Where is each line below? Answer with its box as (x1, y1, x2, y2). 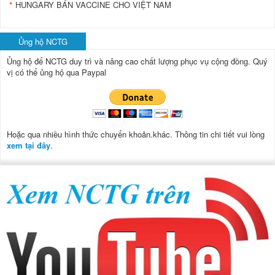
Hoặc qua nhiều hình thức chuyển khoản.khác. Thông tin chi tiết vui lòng (7, 128, 265, 140)
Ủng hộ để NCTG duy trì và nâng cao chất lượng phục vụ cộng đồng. (7, 55, 253, 67)
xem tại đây (7, 139, 50, 151)
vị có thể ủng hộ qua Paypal (7, 66, 106, 78)
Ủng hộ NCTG (18, 36, 68, 47)
